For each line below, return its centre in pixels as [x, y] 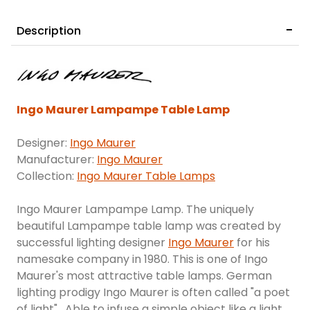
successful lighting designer [92, 243]
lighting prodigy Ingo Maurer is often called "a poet [153, 293]
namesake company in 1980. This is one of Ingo [142, 259]
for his [252, 243]
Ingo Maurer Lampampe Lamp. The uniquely [135, 210]
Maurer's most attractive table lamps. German [144, 276]
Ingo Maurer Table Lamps [146, 176]
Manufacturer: [57, 160]
